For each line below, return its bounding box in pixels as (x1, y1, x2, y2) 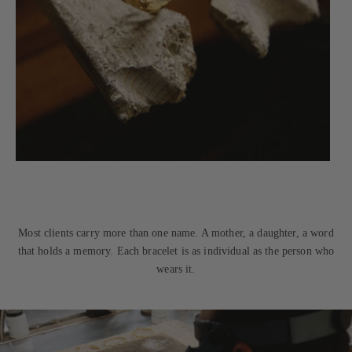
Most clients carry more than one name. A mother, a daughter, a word (18, 227, 334, 239)
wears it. (156, 263, 196, 275)
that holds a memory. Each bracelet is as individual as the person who (17, 245, 335, 257)
